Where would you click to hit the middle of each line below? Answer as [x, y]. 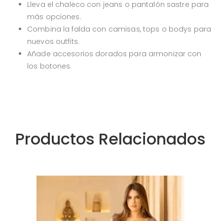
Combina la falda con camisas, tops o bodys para [119, 29]
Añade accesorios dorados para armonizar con [114, 54]
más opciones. [54, 17]
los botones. [50, 66]
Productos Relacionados [110, 139]
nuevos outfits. [53, 41]
